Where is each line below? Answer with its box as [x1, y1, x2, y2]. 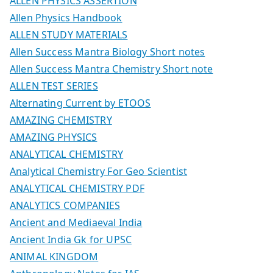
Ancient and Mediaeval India [10, 215, 143, 229]
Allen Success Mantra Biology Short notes [10, 44, 205, 58]
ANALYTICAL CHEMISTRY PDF [10, 181, 144, 195]
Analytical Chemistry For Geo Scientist [10, 164, 188, 178]
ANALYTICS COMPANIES [10, 198, 121, 212]
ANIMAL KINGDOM [10, 249, 99, 263]
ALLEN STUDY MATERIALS [10, 27, 128, 41]
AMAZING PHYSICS [10, 130, 97, 144]
